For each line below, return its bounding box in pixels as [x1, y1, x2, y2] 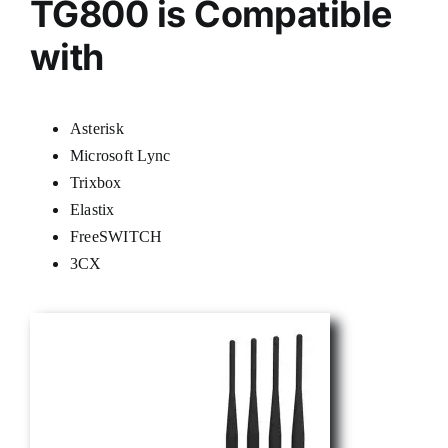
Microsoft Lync [69, 146, 171, 164]
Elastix [69, 200, 115, 218]
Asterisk [69, 119, 124, 137]
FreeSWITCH [69, 227, 163, 245]
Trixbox [69, 173, 122, 191]
